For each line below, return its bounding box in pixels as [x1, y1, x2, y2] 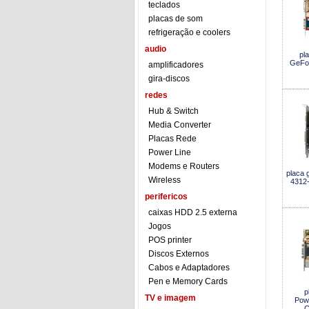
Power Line [148, 148, 191, 157]
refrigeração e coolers [148, 28, 230, 37]
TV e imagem [145, 293, 196, 303]
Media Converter [148, 120, 211, 130]
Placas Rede [148, 134, 197, 143]
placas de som [148, 14, 203, 23]
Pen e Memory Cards [148, 277, 228, 286]
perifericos [145, 192, 188, 201]
